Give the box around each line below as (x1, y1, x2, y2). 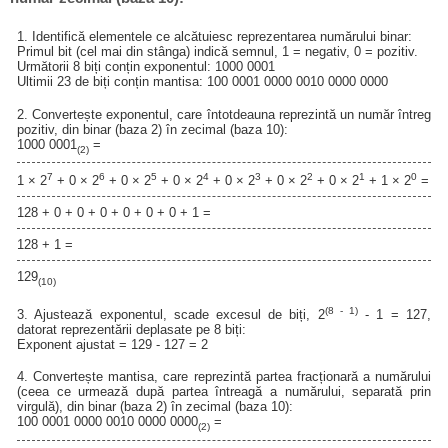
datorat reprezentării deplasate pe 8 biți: (17, 321, 247, 337)
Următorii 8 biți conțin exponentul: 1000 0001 (17, 59, 276, 75)
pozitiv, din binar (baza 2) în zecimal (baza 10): (17, 121, 289, 137)
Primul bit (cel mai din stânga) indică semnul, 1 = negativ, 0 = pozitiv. (17, 44, 419, 60)
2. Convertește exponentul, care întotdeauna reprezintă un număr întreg (17, 106, 431, 122)
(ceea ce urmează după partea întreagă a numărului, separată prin (17, 384, 431, 400)
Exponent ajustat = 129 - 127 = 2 (17, 336, 209, 352)
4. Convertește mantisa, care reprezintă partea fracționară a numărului (17, 369, 431, 385)
